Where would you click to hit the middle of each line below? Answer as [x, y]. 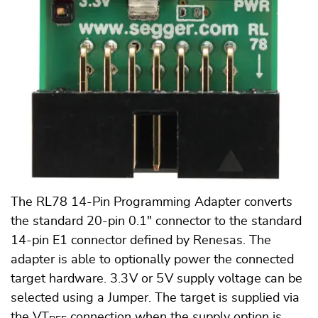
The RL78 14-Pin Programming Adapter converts [152, 202]
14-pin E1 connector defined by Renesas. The [141, 240]
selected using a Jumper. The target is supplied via [155, 298]
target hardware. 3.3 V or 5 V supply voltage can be [157, 279]
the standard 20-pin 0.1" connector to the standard [156, 221]
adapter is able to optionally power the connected [152, 259]
